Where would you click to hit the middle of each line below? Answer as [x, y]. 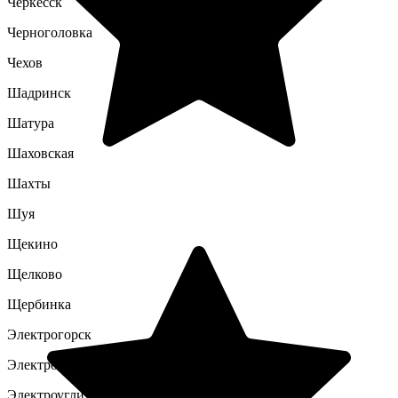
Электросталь [48, 365]
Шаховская [40, 153]
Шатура [31, 123]
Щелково [35, 274]
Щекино [32, 244]
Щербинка [39, 304]
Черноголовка [50, 32]
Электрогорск [49, 334]
